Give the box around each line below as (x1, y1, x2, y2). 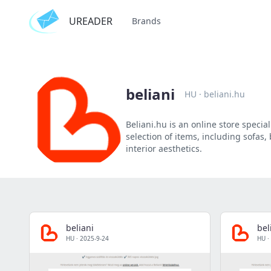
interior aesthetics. (126, 143, 202, 154)
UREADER (69, 15, 113, 28)
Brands (132, 15, 161, 27)
